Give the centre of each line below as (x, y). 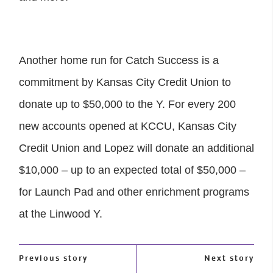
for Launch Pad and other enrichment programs (134, 192)
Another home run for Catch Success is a (119, 60)
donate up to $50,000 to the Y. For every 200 (127, 104)
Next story (229, 258)
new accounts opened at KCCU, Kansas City (128, 126)
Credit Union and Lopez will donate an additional (136, 148)
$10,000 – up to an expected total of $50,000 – (132, 170)
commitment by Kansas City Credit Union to (125, 82)
